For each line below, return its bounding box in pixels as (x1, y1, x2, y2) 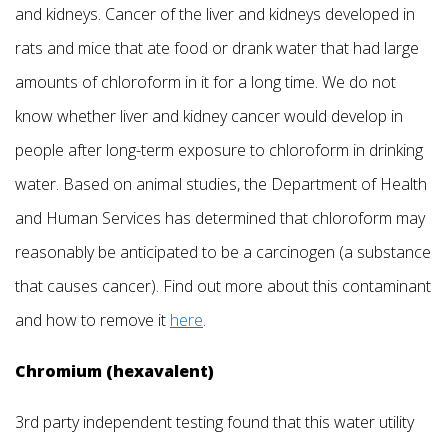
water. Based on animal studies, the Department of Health (15, 172, 427, 195)
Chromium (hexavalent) (15, 360, 214, 383)
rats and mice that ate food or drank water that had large (15, 36, 419, 59)
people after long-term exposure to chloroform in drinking (15, 138, 423, 161)
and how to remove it (15, 308, 170, 331)
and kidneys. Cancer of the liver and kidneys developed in (15, 2, 415, 25)
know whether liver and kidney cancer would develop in (15, 104, 403, 127)
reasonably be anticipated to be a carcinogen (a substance (15, 240, 431, 263)
